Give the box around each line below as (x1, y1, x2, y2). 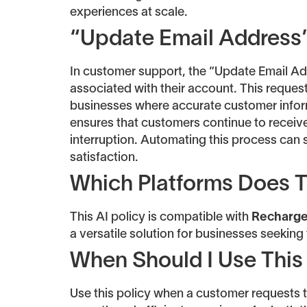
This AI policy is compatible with (70, 211, 251, 223)
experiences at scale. (70, 6, 188, 19)
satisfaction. (70, 151, 138, 164)
